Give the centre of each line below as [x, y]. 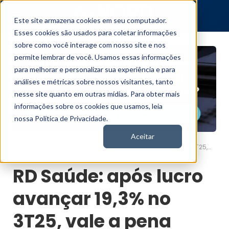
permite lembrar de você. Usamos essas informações [98, 57]
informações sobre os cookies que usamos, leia [88, 106]
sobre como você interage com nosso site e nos [90, 45]
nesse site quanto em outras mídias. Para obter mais [97, 94]
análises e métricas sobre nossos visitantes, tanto [94, 82]
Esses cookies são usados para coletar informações [96, 32]
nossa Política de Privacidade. [61, 118]
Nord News [40, 148]
